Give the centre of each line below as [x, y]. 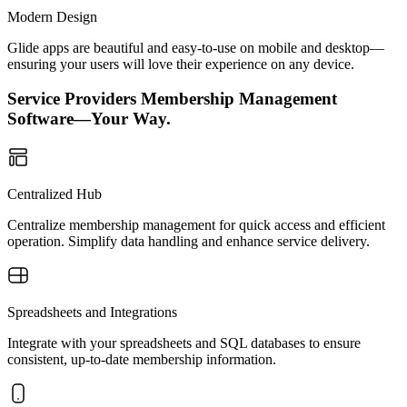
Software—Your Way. [89, 119]
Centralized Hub [55, 194]
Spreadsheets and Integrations [92, 312]
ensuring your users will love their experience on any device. [181, 64]
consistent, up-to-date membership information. [142, 359]
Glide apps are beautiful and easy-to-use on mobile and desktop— [196, 47]
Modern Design [52, 16]
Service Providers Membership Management [172, 99]
